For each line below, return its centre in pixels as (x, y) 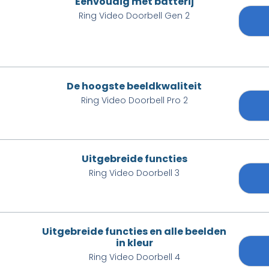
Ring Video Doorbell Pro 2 (134, 100)
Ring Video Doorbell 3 (134, 173)
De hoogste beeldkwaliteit (134, 86)
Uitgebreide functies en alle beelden (134, 231)
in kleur (134, 243)
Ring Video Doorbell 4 (134, 257)
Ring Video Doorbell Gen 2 (134, 16)
